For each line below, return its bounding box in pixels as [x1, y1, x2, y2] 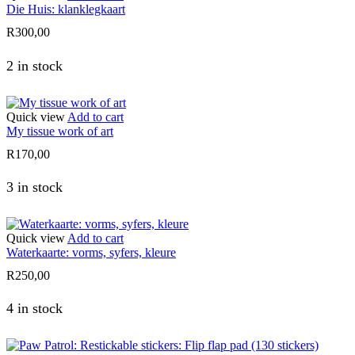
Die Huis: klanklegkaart [6, 2, 125, 17]
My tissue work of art [6, 124, 113, 138]
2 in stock [6, 57, 63, 74]
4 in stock [6, 300, 63, 317]
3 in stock [6, 178, 63, 195]
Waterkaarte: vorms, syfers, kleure [6, 245, 176, 259]
